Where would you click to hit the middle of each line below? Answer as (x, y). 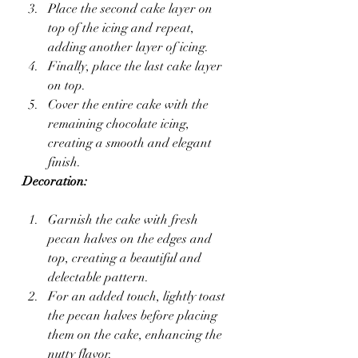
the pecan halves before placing (134, 316)
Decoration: (55, 181)
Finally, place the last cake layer (137, 66)
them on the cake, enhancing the (137, 335)
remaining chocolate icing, (120, 124)
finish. (64, 162)
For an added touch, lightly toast (138, 296)
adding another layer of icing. (128, 47)
